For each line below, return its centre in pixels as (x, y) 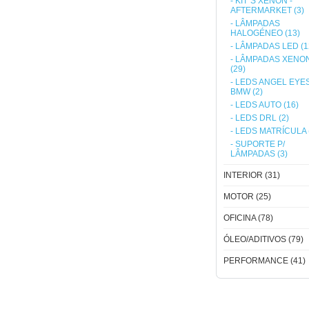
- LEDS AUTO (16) (265, 105)
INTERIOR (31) (252, 175)
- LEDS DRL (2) (260, 118)
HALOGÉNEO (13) (265, 33)
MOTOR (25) (247, 197)
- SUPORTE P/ (258, 144)
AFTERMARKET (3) (267, 10)
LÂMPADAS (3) (259, 154)
